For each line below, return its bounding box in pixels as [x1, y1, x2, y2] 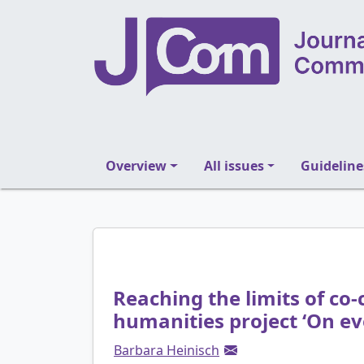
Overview [106, 157, 167, 175]
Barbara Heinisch [114, 340, 219, 359]
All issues [203, 157, 264, 175]
